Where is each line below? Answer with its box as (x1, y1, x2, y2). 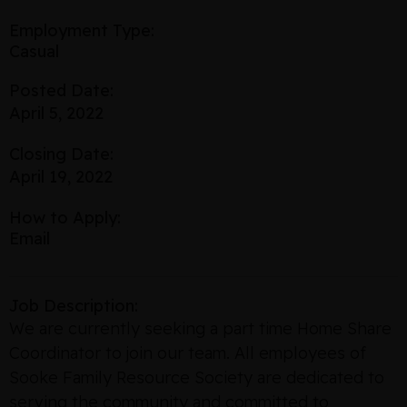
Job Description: (9, 295, 138, 316)
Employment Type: (9, 20, 154, 41)
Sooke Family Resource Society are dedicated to (9, 367, 384, 388)
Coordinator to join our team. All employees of (9, 342, 366, 363)
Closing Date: (9, 144, 114, 164)
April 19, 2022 (9, 166, 113, 187)
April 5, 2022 (9, 103, 104, 124)
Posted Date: (9, 80, 114, 101)
